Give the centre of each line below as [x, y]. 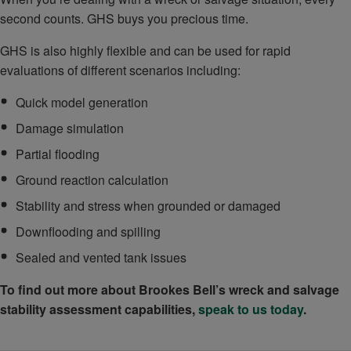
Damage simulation [70, 128]
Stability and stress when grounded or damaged [148, 206]
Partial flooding [58, 154]
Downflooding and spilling [88, 232]
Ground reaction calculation [92, 180]
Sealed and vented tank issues [101, 258]
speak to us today [251, 309]
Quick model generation [82, 103]
